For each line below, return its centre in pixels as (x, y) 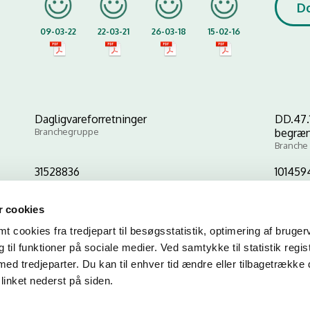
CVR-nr (49, 184)
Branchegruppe (67, 131)
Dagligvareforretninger (91, 119)
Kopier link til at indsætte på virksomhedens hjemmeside (155, 240)
